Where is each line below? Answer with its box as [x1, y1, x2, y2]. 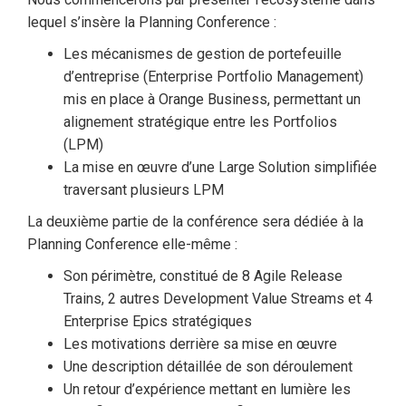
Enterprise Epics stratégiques [63, 313, 252, 330]
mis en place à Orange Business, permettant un [63, 91, 361, 108]
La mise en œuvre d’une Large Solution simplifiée [63, 159, 377, 176]
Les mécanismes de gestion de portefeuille [63, 45, 342, 63]
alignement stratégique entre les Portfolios [63, 113, 337, 130]
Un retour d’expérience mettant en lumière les [63, 381, 351, 398]
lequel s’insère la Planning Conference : [27, 14, 276, 31]
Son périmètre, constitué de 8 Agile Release [63, 267, 343, 285]
